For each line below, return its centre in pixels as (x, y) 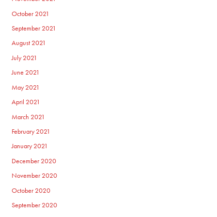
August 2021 (29, 43)
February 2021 (31, 131)
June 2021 (26, 73)
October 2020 (31, 190)
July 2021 (25, 58)
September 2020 (35, 205)
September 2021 (34, 29)
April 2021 (26, 102)
